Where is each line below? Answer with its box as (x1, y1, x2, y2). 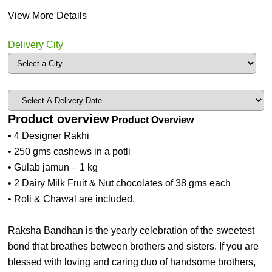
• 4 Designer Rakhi (8, 130, 90, 141)
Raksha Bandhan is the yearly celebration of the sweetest (8, 225, 255, 236)
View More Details (8, 10, 87, 21)
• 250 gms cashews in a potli (8, 146, 131, 157)
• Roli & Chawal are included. (8, 193, 135, 204)
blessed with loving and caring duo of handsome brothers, (8, 256, 256, 267)
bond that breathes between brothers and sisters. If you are (8, 240, 259, 251)
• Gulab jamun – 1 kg (8, 161, 98, 172)
